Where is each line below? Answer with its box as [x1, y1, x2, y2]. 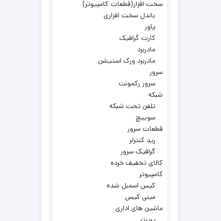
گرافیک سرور [120, 147, 155, 156]
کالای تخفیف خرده [110, 158, 163, 168]
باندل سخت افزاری [104, 10, 155, 20]
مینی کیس [125, 192, 155, 202]
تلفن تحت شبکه [110, 101, 155, 111]
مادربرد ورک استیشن [98, 56, 155, 66]
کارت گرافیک [119, 33, 155, 43]
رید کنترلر [129, 135, 155, 145]
